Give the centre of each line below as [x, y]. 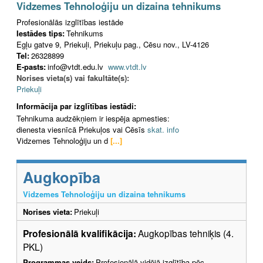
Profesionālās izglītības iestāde [70, 22]
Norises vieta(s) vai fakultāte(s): [73, 77]
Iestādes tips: [41, 33]
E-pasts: [31, 66]
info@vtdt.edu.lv [78, 66]
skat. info [162, 130]
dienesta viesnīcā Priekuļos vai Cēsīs [81, 130]
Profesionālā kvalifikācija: [80, 234]
